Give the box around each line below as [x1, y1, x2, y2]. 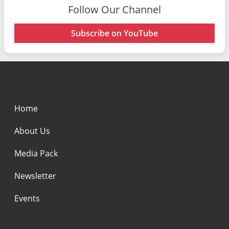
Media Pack [14, 147, 58, 159]
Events [14, 192, 40, 204]
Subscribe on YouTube [71, 27, 158, 39]
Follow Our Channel [68, 2, 161, 16]
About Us [14, 125, 50, 136]
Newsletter [14, 170, 56, 181]
